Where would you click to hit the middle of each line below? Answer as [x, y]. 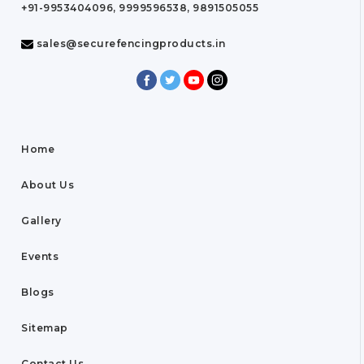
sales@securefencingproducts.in [130, 43]
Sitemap [45, 328]
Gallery [41, 221]
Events [40, 257]
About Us [48, 185]
